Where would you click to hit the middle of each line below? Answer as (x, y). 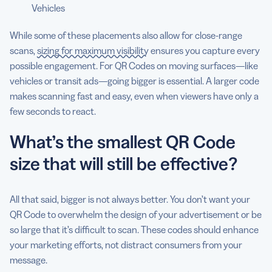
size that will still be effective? (124, 163)
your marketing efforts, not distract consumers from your (126, 244)
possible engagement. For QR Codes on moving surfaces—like (134, 65)
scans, (23, 50)
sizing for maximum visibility (93, 50)
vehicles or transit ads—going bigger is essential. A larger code (134, 80)
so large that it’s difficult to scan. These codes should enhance (134, 229)
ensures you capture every (204, 50)
